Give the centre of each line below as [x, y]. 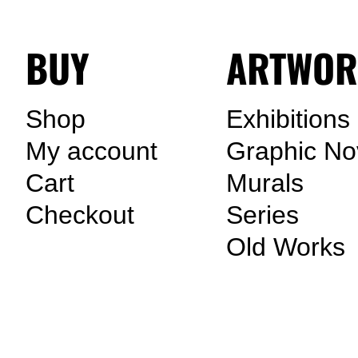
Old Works [285, 247]
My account [91, 151]
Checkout [80, 215]
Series [262, 215]
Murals [265, 183]
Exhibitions [288, 119]
